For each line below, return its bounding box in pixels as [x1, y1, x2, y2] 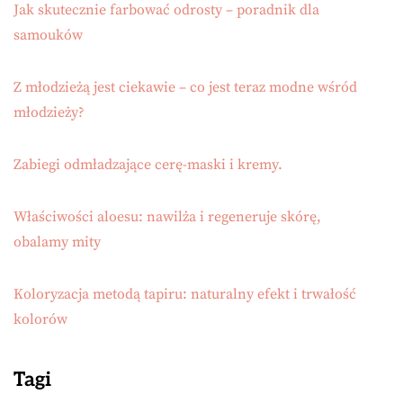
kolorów [13, 309, 67, 328]
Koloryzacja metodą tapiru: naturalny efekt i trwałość [13, 284, 356, 303]
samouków [13, 25, 83, 44]
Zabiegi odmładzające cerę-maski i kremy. [13, 155, 282, 174]
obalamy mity [13, 232, 101, 251]
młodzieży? [13, 103, 85, 121]
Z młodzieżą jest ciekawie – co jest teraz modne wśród [13, 77, 357, 96]
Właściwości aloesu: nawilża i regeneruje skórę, [13, 207, 321, 226]
